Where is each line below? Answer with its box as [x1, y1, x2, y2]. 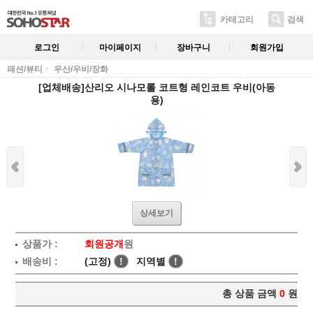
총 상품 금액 [222, 288, 277, 299]
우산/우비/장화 [54, 64, 108, 74]
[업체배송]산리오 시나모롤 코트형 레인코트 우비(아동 [38, 82, 275, 93]
